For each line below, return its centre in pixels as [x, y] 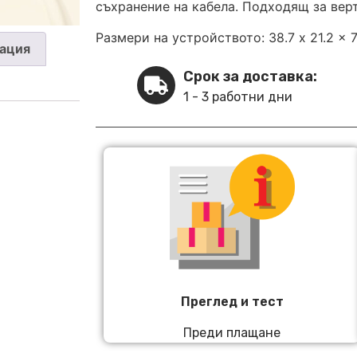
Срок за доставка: [250, 77]
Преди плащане [232, 332]
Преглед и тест [232, 302]
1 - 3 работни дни [238, 97]
